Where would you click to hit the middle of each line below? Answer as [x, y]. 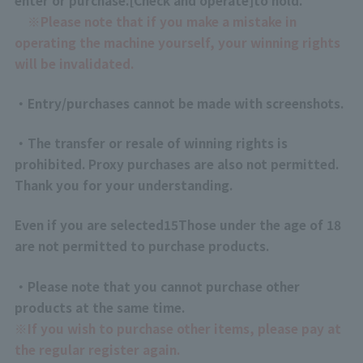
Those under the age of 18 [259, 225]
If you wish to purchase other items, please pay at [184, 328]
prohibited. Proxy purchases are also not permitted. [176, 164]
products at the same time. [99, 307]
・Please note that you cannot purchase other [157, 286]
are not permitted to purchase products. [141, 246]
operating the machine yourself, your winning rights [177, 42]
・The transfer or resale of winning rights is [151, 143]
